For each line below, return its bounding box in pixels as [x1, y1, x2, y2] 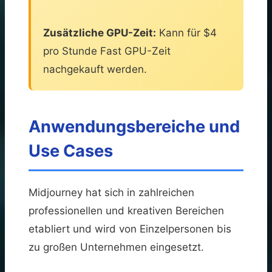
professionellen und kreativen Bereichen [29, 204, 224, 217]
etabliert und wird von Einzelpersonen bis [29, 222, 231, 235]
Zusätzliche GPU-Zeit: [43, 26, 156, 39]
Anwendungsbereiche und [29, 116, 240, 137]
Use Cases [29, 140, 113, 161]
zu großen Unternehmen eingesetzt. [29, 240, 204, 253]
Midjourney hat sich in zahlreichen [29, 186, 194, 199]
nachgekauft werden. [43, 63, 147, 75]
